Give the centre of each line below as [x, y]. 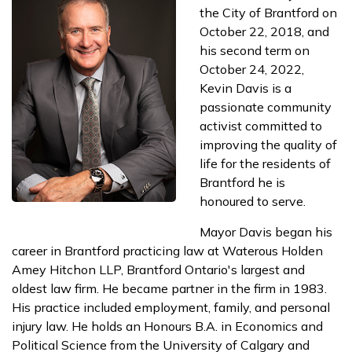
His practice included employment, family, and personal [171, 307]
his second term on [255, 50]
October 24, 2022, [253, 69]
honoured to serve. [254, 201]
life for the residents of [265, 163]
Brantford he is [242, 182]
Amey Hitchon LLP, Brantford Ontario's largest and [158, 269]
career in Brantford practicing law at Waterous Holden [167, 250]
